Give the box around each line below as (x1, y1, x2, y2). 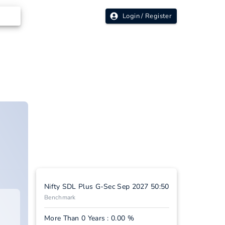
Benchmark (44, 193, 76, 201)
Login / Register (123, 12, 172, 21)
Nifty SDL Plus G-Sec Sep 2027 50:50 (44, 182, 169, 191)
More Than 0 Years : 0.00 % (44, 213, 134, 223)
